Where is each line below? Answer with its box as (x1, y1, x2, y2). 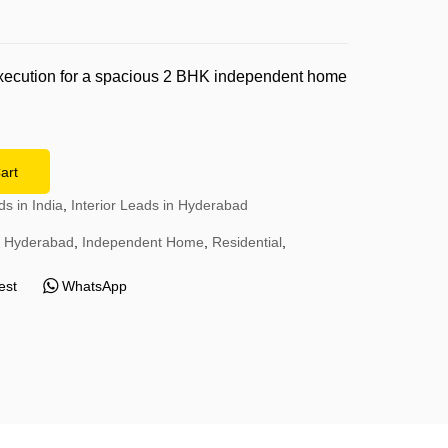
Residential (212, 234, 282, 250)
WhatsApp (61, 278, 127, 295)
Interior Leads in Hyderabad (71, 197, 248, 213)
